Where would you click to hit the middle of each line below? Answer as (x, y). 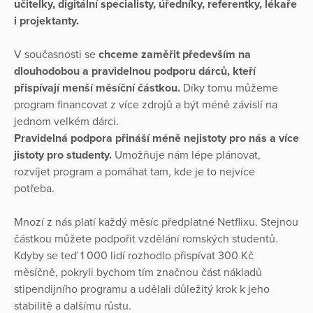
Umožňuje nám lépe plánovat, (186, 155)
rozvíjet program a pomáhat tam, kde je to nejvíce (134, 172)
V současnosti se (56, 55)
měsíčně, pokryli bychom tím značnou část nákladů (138, 273)
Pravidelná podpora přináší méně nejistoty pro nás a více (156, 139)
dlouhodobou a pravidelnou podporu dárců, (122, 72)
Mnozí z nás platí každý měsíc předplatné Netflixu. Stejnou (156, 223)
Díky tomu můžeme (229, 88)
